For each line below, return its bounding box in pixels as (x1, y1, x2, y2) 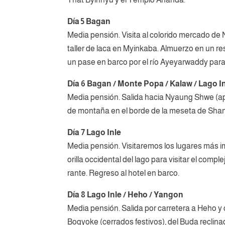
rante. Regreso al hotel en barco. (67, 168, 180, 177)
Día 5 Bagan (67, 17, 111, 26)
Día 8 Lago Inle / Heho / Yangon (67, 190, 184, 199)
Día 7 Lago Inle (67, 128, 122, 137)
